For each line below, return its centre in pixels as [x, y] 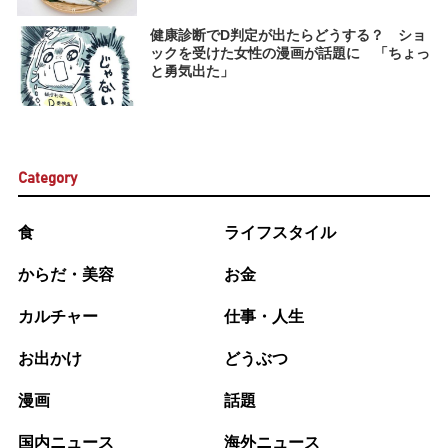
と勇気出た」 [191, 71]
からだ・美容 [65, 274]
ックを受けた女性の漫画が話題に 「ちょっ [289, 53]
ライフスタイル [280, 232]
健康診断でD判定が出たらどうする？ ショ [287, 35]
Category [47, 179]
